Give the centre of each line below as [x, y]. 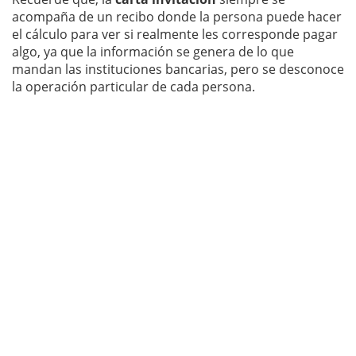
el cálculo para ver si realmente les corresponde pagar [175, 34]
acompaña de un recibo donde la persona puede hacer [177, 16]
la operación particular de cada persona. [133, 86]
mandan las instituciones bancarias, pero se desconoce [178, 69]
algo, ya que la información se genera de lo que [153, 51]
